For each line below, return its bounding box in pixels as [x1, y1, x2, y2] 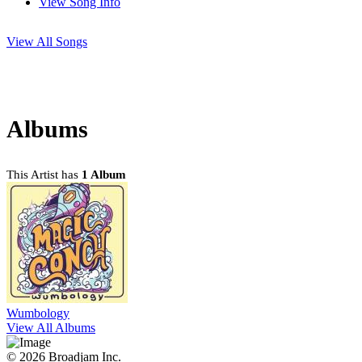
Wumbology [6, 306, 69, 321]
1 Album [82, 168, 126, 182]
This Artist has [6, 168, 82, 182]
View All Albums [6, 321, 95, 335]
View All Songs [6, 35, 87, 49]
